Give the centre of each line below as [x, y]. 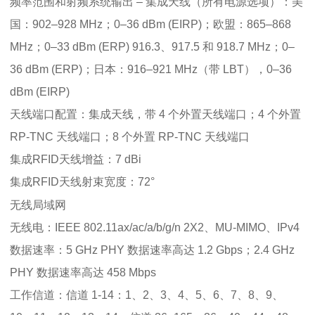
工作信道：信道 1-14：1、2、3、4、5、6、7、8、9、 [147, 295]
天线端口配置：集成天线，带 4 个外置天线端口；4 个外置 [155, 114]
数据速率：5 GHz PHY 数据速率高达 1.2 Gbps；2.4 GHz [152, 250]
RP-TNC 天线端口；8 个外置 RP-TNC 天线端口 [130, 136]
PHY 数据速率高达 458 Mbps [83, 272]
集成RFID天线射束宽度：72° [82, 181]
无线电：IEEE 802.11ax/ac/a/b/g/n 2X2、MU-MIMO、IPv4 [155, 227]
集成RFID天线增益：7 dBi [76, 159]
